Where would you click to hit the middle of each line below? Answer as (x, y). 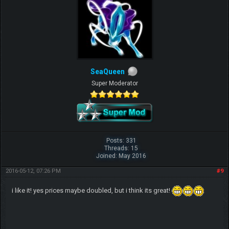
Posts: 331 (121, 141)
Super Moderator (114, 84)
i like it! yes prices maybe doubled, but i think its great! (91, 191)
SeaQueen (107, 72)
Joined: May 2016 (121, 156)
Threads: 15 (121, 148)
